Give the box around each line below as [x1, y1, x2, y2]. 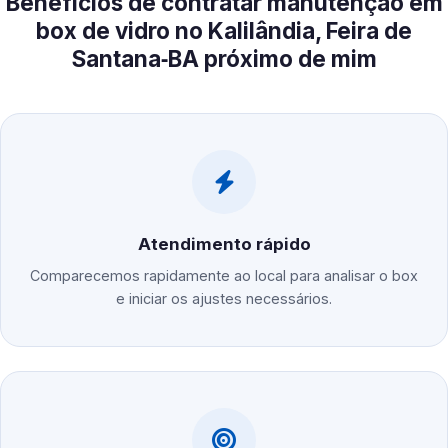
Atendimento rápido [137, 234, 311, 255]
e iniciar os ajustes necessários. [116, 290, 332, 308]
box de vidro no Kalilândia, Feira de [36, 17, 412, 45]
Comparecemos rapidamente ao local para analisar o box [30, 267, 418, 285]
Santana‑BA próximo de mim [71, 45, 377, 73]
